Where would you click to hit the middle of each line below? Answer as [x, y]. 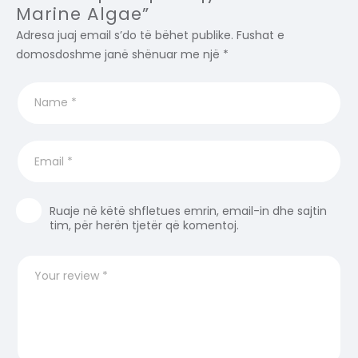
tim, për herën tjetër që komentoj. [144, 225]
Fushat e [261, 35]
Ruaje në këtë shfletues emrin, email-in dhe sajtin [188, 211]
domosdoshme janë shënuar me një [119, 54]
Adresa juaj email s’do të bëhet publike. [125, 35]
